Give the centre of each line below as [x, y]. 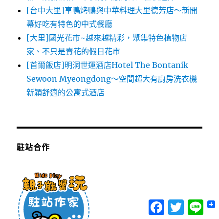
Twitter [198, 203]
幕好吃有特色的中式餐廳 [70, 24]
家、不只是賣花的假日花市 [74, 52]
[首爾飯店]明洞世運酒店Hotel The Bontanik [108, 65]
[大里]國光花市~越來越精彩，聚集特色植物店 [107, 38]
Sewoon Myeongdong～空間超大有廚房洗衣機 [112, 79]
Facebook [183, 203]
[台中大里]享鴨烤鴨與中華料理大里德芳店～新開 [112, 11]
